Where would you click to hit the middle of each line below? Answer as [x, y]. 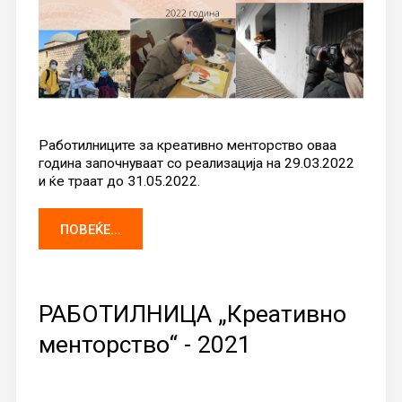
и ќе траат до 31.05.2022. [119, 182]
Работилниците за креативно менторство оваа [187, 146]
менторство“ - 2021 [144, 345]
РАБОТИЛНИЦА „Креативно [192, 314]
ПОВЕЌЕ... [90, 230]
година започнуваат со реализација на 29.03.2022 [196, 164]
